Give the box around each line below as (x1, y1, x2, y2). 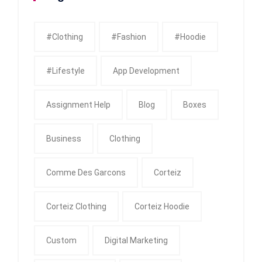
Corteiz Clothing (46, 201, 106, 211)
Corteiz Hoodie (135, 201, 189, 211)
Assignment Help (46, 99, 111, 109)
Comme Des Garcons (46, 167, 126, 177)
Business (46, 133, 81, 143)
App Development (113, 65, 180, 75)
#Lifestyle (46, 65, 85, 75)
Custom (46, 235, 77, 245)
